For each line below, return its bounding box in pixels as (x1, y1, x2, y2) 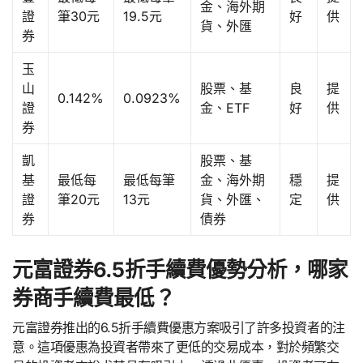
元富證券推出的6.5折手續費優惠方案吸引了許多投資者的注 (12, 318, 345, 335)
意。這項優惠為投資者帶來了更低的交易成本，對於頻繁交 (12, 338, 340, 355)
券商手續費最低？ (12, 285, 175, 311)
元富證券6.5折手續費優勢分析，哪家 (12, 257, 348, 283)
